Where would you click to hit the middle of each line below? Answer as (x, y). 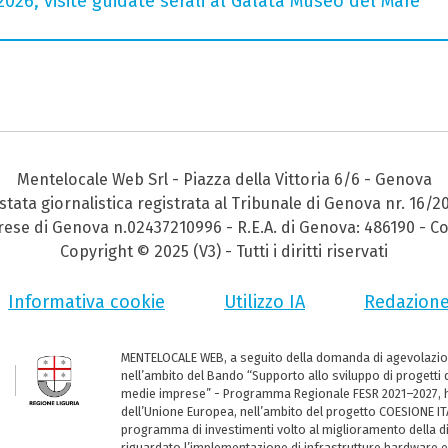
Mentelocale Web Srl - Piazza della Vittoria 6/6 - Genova (224, 179)
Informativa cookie (86, 301)
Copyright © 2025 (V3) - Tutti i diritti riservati (224, 251)
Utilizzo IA (264, 301)
